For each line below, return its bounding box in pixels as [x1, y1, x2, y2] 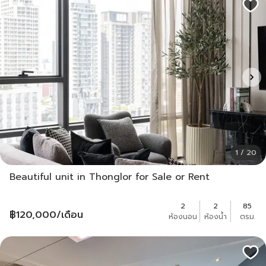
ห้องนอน [169, 211, 197, 222]
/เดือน [56, 207, 83, 222]
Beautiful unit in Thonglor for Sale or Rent [9, 169, 210, 184]
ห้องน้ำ [204, 211, 227, 222]
